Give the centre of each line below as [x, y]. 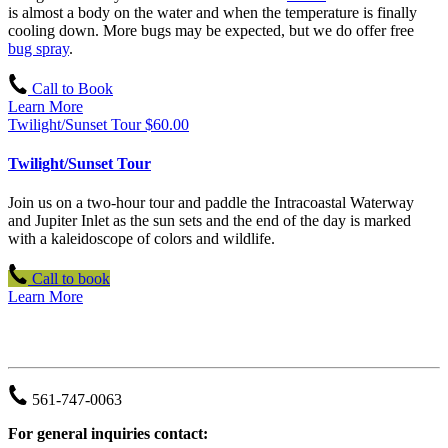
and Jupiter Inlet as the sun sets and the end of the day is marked [209, 221]
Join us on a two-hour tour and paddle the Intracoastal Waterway [211, 203]
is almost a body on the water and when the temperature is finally [212, 12]
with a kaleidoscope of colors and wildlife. [141, 239]
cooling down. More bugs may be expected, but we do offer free [211, 30]
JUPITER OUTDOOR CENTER [123, 336]
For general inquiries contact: [108, 433]
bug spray [38, 48]
